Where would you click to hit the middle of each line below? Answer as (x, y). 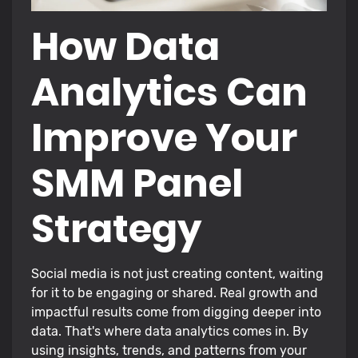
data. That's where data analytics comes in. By (170, 331)
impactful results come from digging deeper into (176, 312)
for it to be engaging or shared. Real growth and (175, 292)
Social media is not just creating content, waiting (177, 273)
